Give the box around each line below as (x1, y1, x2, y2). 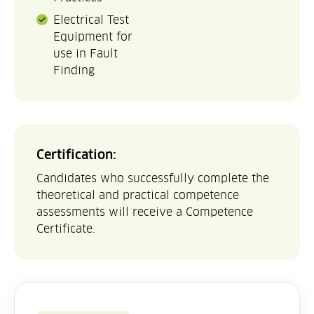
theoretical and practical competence (36, 189, 239, 203)
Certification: (36, 147, 116, 163)
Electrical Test (53, 13, 129, 27)
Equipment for (53, 30, 132, 44)
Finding (53, 64, 95, 78)
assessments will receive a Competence (36, 205, 253, 219)
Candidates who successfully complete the (36, 172, 269, 186)
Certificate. (36, 222, 95, 236)
